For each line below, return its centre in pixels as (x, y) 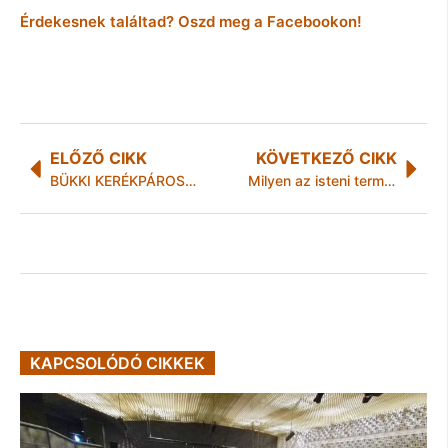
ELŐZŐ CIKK (98, 158)
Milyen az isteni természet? (389, 181)
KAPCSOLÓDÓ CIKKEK (117, 362)
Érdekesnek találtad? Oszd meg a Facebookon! (191, 22)
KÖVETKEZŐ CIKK (326, 158)
